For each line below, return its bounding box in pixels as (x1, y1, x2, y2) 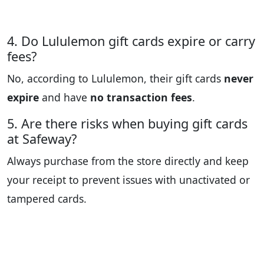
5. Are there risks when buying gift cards (7, 115, 247, 133)
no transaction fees (90, 90, 192, 105)
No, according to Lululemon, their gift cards (7, 71, 224, 86)
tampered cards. (7, 192, 87, 206)
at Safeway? (7, 130, 77, 148)
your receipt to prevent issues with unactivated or (7, 173, 250, 187)
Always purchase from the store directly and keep (7, 154, 249, 169)
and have (39, 90, 90, 105)
